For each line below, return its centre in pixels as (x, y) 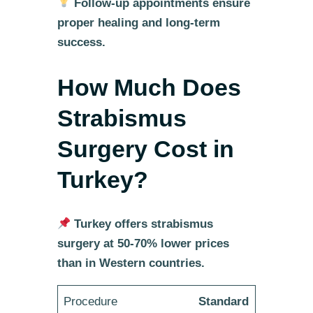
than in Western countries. (131, 263)
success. (81, 42)
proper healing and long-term (138, 22)
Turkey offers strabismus (144, 224)
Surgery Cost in (145, 148)
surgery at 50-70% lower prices (143, 244)
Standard (224, 301)
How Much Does (149, 87)
